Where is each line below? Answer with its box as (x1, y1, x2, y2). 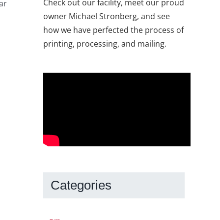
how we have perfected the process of (43, 25, 184, 36)
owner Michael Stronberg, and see (43, 11, 170, 22)
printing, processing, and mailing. (43, 38, 166, 50)
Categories (51, 178, 111, 193)
